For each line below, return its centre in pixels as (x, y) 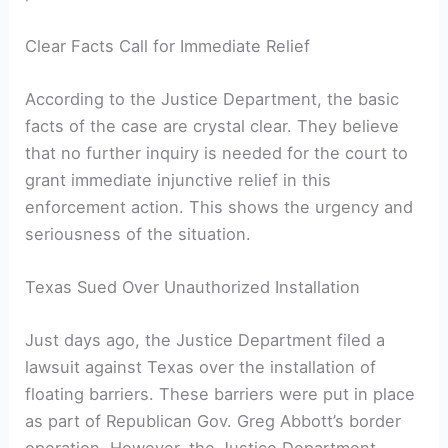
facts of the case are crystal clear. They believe (212, 125)
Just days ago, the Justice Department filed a (205, 340)
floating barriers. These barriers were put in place (220, 394)
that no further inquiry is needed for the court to (217, 152)
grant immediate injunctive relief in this (178, 179)
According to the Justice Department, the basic (212, 98)
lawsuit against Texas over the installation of (201, 367)
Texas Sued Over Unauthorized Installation (193, 287)
